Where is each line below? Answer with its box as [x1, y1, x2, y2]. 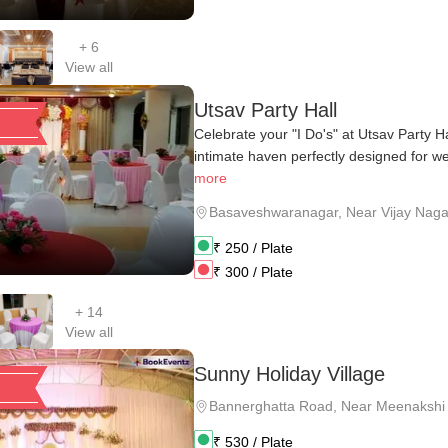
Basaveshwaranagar [209, 204, 338, 221]
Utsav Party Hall [194, 98, 337, 121]
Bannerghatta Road [209, 398, 333, 415]
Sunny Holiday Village [194, 363, 385, 386]
